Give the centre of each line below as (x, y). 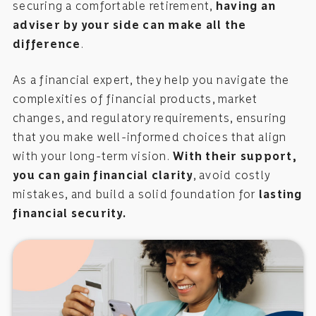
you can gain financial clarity (103, 175)
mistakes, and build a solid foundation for (136, 194)
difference (47, 44)
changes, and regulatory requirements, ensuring (150, 118)
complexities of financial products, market (135, 99)
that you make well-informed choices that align (150, 137)
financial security (68, 213)
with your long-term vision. (93, 156)
